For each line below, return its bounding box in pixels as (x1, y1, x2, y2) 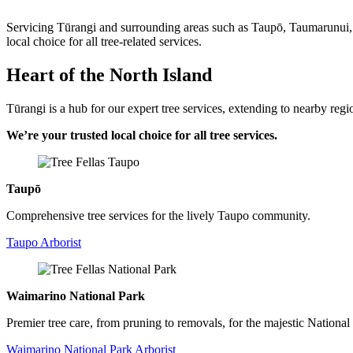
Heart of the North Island (6, 64, 212, 85)
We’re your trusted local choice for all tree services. (6, 128, 277, 142)
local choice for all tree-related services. (6, 34, 202, 48)
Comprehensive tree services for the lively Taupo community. (6, 208, 310, 222)
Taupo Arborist (6, 235, 81, 249)
